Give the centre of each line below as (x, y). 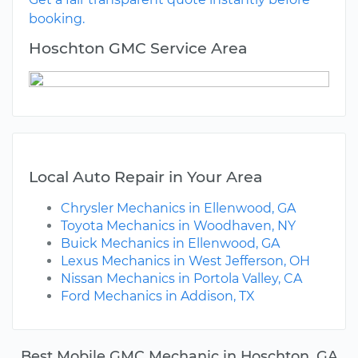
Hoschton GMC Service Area (138, 48)
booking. (57, 19)
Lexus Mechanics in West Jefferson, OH (185, 261)
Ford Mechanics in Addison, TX (158, 296)
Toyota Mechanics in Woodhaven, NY (178, 226)
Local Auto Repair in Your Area (145, 177)
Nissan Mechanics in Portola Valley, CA (181, 279)
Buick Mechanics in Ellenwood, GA (170, 244)
